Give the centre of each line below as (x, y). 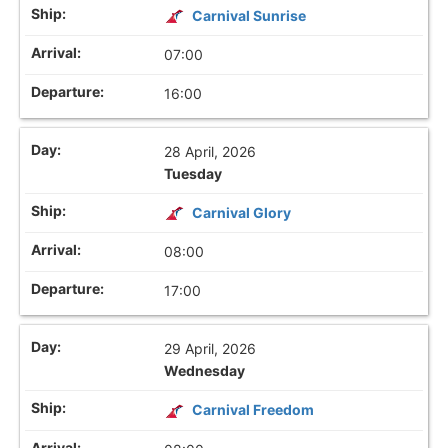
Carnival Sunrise (249, 16)
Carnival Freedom (253, 410)
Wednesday (205, 371)
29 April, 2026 (210, 349)
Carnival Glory (242, 213)
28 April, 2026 (210, 152)
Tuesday (193, 174)
